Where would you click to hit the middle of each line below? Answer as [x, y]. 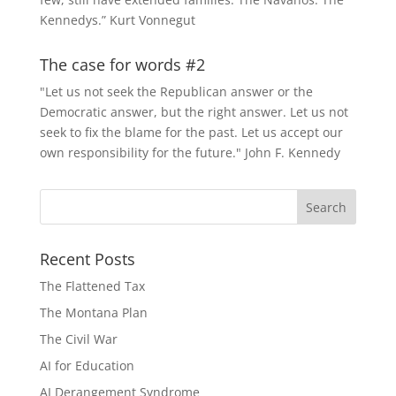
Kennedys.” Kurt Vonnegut [117, 19]
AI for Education [87, 365]
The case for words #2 [122, 64]
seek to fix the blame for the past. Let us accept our [191, 132]
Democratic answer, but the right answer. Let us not [194, 111]
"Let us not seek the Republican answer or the [176, 91]
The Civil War [78, 339]
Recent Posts [87, 259]
